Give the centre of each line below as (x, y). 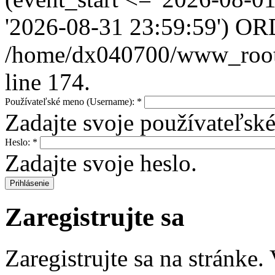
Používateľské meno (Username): (71, 101)
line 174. (48, 82)
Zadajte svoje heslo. (101, 163)
